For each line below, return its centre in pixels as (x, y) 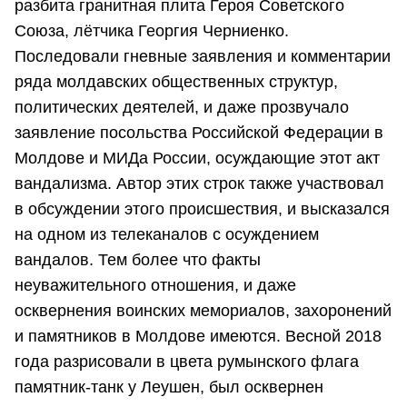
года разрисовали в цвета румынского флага (187, 362)
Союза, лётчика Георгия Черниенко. (152, 31)
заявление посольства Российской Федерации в (199, 133)
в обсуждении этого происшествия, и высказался (202, 209)
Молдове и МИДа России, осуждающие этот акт (197, 159)
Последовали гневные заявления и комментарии (203, 57)
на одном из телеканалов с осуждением (167, 235)
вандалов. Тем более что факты (138, 260)
